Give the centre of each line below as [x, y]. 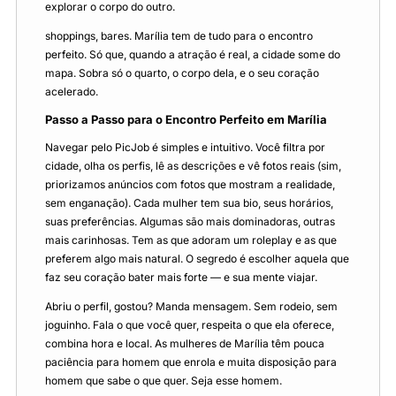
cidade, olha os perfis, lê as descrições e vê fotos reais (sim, [193, 166]
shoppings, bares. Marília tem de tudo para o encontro [179, 36]
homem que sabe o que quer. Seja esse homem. [164, 381]
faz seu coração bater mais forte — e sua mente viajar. [181, 278]
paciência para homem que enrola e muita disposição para [191, 362]
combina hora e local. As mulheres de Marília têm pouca [185, 344]
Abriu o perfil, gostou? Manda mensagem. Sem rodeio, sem [191, 307]
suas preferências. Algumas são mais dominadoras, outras [190, 222]
